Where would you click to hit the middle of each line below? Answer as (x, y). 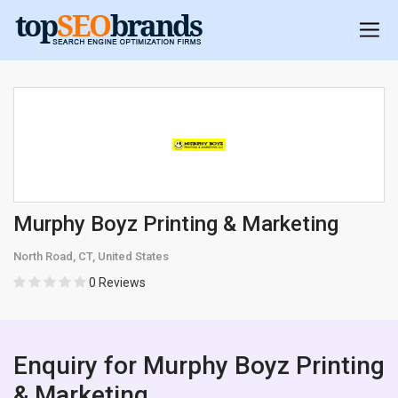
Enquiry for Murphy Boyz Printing (199, 366)
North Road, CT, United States (91, 256)
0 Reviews (117, 283)
